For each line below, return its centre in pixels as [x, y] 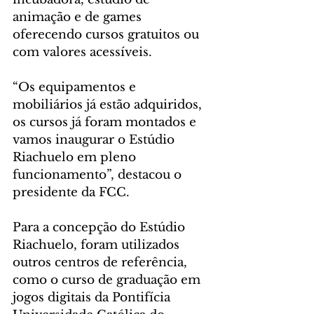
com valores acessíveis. [84, 52]
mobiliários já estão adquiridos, [109, 104]
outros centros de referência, [102, 262]
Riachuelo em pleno [76, 157]
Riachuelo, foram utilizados [98, 245]
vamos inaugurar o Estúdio [95, 139]
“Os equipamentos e [76, 87]
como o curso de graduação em [108, 280]
